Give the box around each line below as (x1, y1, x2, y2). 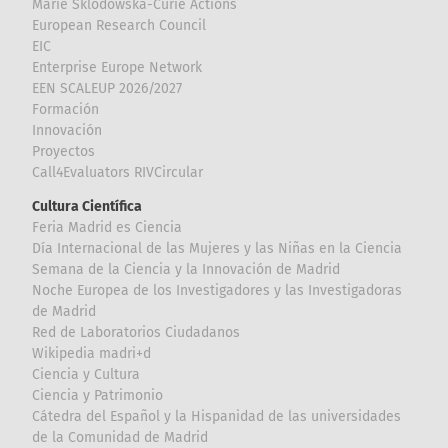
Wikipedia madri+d (32, 344, 152, 362)
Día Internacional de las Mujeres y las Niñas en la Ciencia (32, 239, 403, 257)
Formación (32, 100, 100, 118)
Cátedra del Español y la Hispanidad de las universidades (32, 407, 402, 425)
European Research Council (32, 16, 207, 34)
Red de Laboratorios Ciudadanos (32, 323, 241, 341)
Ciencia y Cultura (32, 365, 141, 383)
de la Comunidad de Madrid (32, 428, 209, 446)
